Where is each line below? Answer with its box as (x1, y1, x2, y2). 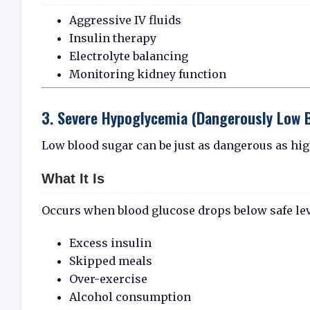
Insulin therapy (69, 31, 156, 46)
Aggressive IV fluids (69, 13, 181, 28)
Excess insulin (69, 235, 152, 250)
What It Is (42, 171, 104, 187)
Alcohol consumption (69, 289, 191, 304)
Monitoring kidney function (69, 67, 226, 82)
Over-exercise (69, 271, 147, 286)
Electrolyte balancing (69, 49, 188, 64)
